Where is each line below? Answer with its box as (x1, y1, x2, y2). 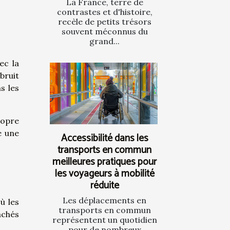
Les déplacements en (63, 195, 146, 206)
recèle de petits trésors (57, 16, 151, 27)
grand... (89, 36, 120, 47)
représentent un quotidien (52, 215, 157, 225)
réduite (90, 178, 119, 194)
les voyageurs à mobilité (54, 166, 155, 182)
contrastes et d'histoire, (56, 7, 152, 17)
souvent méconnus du (61, 26, 148, 37)
